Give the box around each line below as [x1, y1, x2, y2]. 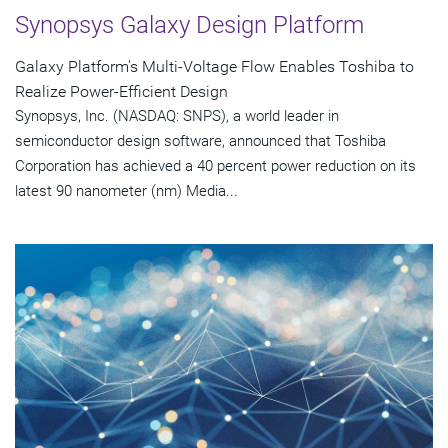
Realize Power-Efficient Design [15, 81, 228, 101]
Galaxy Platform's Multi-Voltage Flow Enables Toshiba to [15, 56, 414, 76]
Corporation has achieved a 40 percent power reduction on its [15, 156, 416, 175]
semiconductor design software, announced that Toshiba [15, 131, 386, 150]
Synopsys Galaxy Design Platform [15, 10, 364, 39]
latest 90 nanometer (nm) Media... [15, 181, 238, 200]
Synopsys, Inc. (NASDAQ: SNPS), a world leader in [15, 106, 339, 125]
